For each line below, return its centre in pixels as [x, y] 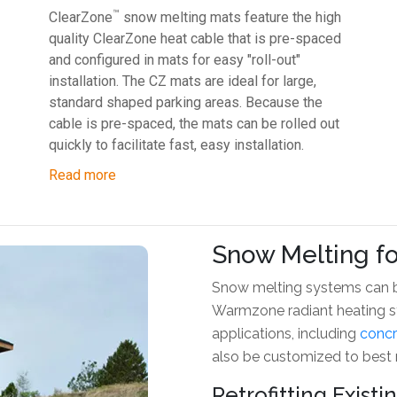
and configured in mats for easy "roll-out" [174, 59]
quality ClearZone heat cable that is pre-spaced [195, 38]
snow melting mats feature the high [230, 17]
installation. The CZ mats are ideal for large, [182, 81]
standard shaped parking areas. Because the [185, 102]
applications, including [286, 333]
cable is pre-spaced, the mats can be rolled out [194, 123]
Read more [82, 175]
